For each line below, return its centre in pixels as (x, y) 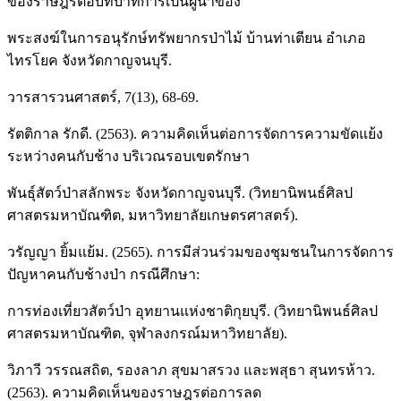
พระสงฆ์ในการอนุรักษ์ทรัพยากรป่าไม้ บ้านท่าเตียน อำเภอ (187, 38)
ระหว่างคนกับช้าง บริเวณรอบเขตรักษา (128, 156)
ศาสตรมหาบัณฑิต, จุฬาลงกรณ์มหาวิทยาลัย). (147, 333)
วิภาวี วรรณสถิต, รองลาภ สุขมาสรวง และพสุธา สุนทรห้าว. (191, 370)
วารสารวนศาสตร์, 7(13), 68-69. (103, 97)
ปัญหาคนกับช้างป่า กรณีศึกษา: (103, 274)
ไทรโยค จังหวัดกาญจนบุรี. (90, 60)
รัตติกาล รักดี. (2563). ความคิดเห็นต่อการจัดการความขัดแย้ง (195, 133)
